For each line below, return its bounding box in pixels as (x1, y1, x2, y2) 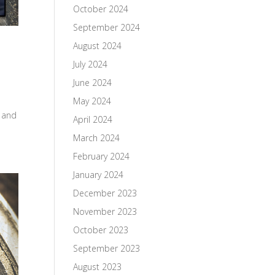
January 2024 (73, 169, 124, 180)
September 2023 (73, 242, 141, 254)
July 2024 (73, 58, 108, 70)
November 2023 (73, 206, 137, 217)
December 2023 (73, 187, 137, 199)
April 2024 (73, 114, 113, 125)
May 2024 (73, 95, 112, 107)
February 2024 (73, 150, 130, 162)
